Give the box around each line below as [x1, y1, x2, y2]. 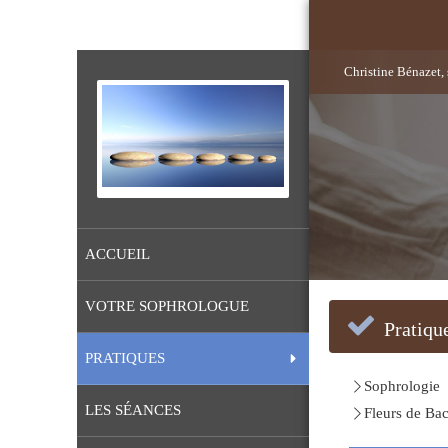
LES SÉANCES [85, 402, 182, 419]
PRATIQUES [85, 350, 166, 367]
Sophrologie [363, 378, 440, 394]
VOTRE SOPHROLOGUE [85, 298, 250, 315]
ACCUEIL [85, 246, 151, 263]
